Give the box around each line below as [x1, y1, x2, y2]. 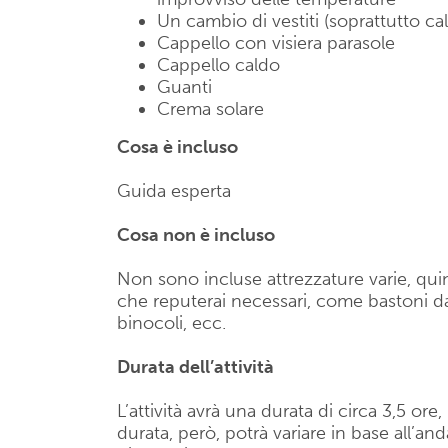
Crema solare [157, 98, 264, 120]
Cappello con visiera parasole [157, 32, 395, 54]
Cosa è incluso [117, 136, 238, 158]
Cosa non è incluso [117, 224, 275, 246]
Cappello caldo [157, 54, 280, 76]
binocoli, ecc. [117, 312, 226, 334]
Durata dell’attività [117, 356, 274, 378]
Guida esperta [117, 180, 231, 202]
